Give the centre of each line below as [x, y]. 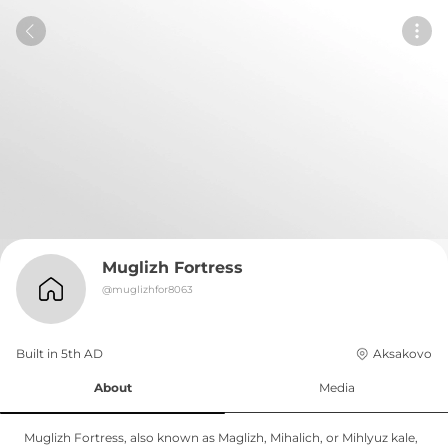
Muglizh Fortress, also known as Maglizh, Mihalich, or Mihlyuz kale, [221, 437]
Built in [38, 353]
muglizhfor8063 [152, 289]
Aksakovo [402, 353]
